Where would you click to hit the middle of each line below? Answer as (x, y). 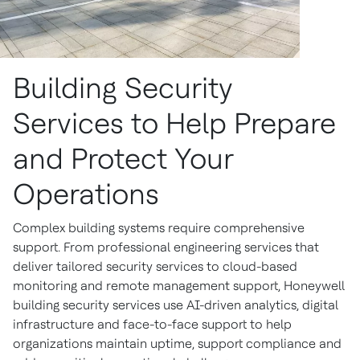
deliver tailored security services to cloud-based (155, 266)
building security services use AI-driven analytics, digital (176, 305)
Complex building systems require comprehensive (159, 228)
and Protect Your (123, 159)
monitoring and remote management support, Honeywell (179, 286)
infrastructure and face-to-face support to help (152, 324)
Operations (90, 194)
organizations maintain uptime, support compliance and (177, 344)
